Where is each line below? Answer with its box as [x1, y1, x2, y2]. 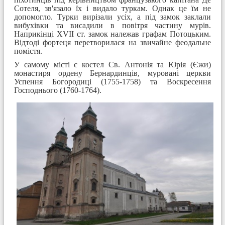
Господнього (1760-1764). [14, 85, 101, 94]
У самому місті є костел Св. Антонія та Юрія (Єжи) [14, 60, 211, 69]
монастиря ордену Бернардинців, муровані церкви [14, 68, 211, 77]
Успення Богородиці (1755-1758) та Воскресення [14, 77, 211, 86]
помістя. [14, 46, 42, 55]
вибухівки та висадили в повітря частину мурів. [14, 21, 211, 30]
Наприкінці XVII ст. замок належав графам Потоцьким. [14, 29, 211, 38]
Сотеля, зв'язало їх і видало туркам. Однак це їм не [14, 4, 211, 13]
